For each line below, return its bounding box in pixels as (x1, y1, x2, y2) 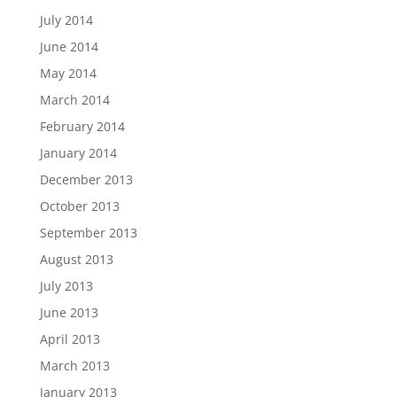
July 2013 (39, 277, 93, 295)
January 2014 (39, 144, 117, 162)
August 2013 (39, 251, 113, 269)
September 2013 (39, 224, 137, 242)
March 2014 (39, 91, 110, 109)
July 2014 (39, 12, 93, 29)
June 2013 (39, 304, 98, 322)
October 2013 (39, 198, 120, 215)
